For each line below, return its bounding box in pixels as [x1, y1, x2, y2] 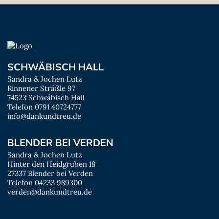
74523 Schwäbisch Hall [7, 93, 85, 102]
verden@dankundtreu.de [7, 187, 92, 197]
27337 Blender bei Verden [7, 169, 93, 178]
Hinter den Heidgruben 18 [7, 159, 95, 169]
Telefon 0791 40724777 [7, 102, 81, 111]
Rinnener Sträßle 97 [7, 84, 75, 93]
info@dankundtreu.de [7, 111, 81, 121]
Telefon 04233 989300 [7, 178, 82, 187]
